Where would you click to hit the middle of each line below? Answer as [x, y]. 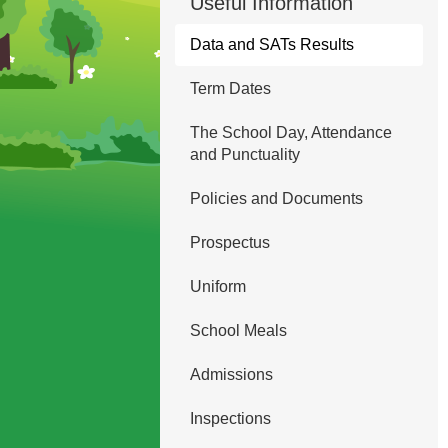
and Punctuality [244, 154]
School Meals [238, 330]
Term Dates [230, 88]
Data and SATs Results [271, 44]
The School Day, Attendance [290, 132]
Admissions [231, 374]
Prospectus [229, 242]
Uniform [217, 286]
